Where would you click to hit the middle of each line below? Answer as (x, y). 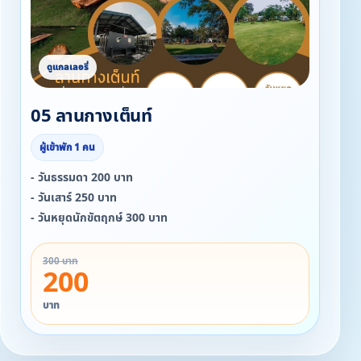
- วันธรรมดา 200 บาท (82, 178)
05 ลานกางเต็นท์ (91, 116)
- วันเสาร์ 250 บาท (74, 198)
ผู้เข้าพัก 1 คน (67, 147)
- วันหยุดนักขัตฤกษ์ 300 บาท (99, 218)
